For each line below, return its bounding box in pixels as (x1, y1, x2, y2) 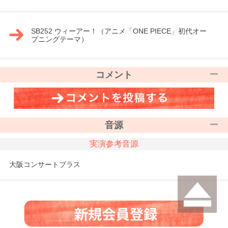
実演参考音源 (90, 139, 138, 149)
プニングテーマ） (31, 35, 88, 43)
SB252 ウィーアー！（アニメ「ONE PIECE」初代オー (31, 26, 207, 35)
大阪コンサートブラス (9, 160, 80, 169)
